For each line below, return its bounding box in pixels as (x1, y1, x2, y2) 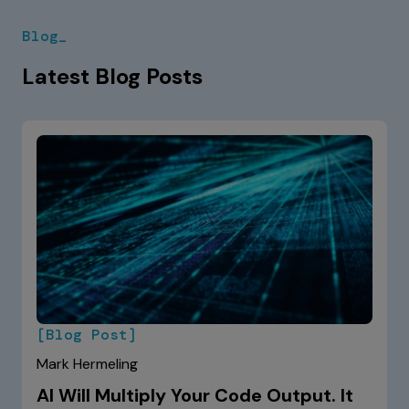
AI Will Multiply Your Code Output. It (37, 383, 353, 407)
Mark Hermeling (37, 353, 138, 373)
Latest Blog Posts (22, 62, 203, 90)
